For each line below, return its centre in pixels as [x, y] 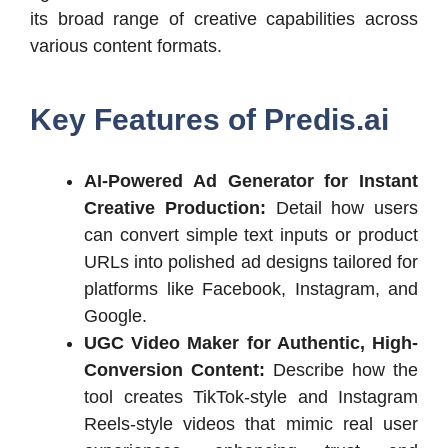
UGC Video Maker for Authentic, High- [251, 342]
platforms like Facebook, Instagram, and [251, 288]
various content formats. [126, 45]
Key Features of [147, 119]
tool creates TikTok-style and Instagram [251, 396]
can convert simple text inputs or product [251, 234]
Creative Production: [180, 207]
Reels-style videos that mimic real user [251, 423]
